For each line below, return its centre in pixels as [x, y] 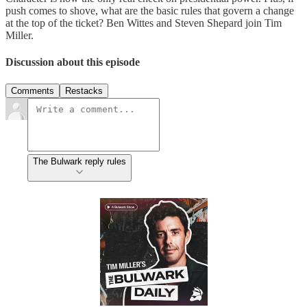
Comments [33, 90]
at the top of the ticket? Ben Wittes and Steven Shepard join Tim [144, 23]
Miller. [20, 35]
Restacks [84, 90]
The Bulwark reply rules [79, 161]
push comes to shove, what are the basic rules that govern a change [150, 11]
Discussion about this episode [73, 62]
